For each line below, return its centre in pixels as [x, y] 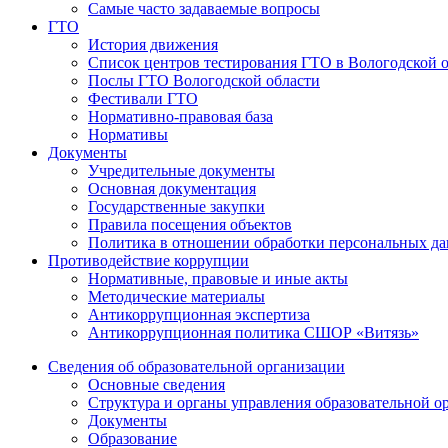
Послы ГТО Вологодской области [204, 80]
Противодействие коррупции [148, 260]
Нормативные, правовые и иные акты [218, 278]
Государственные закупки [176, 206]
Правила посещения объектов [190, 224]
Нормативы [128, 134]
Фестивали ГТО [143, 98]
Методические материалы [176, 296]
